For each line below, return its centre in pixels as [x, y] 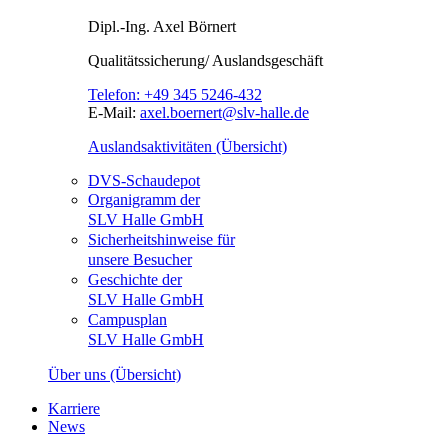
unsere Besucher [140, 260]
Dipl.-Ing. [119, 27]
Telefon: [116, 95]
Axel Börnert [193, 27]
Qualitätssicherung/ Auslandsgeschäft [205, 61]
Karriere [74, 409]
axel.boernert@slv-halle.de [224, 113]
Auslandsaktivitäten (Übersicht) [187, 147]
